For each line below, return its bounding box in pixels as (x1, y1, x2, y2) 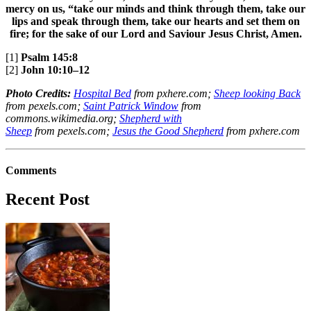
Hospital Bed (74, 87, 131, 99)
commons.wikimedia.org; (6, 112, 119, 124)
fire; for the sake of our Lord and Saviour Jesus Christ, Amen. (9, 27, 302, 40)
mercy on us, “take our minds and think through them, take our (6, 2, 305, 15)
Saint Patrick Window (83, 99, 178, 112)
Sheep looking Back (214, 87, 301, 99)
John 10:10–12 (21, 63, 90, 76)
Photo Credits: (6, 87, 74, 99)
